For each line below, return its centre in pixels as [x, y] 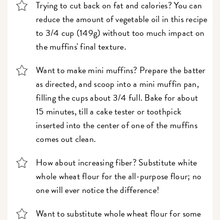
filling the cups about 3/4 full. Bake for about [117, 98]
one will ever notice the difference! [98, 190]
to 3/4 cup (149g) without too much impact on [120, 33]
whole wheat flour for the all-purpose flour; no [119, 176]
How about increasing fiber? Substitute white [117, 163]
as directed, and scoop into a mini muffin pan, [117, 84]
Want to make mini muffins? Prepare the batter [121, 70]
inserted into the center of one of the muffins [117, 125]
